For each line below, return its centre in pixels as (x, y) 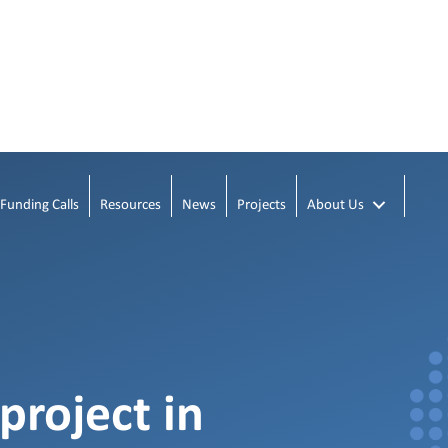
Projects (261, 205)
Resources (130, 205)
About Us (335, 205)
